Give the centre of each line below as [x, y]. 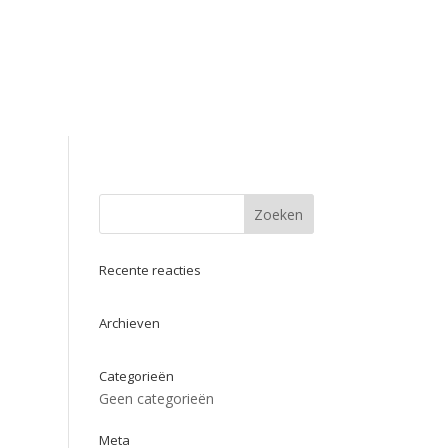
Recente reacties [149, 270]
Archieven [129, 323]
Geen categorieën [156, 398]
